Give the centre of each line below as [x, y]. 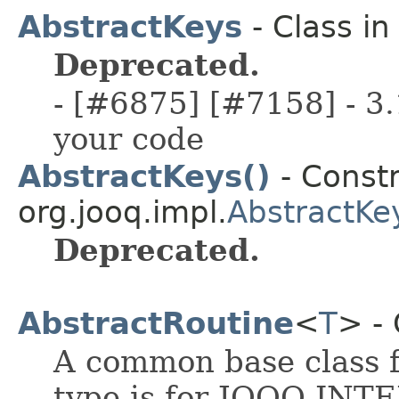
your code [129, 138]
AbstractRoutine [156, 323]
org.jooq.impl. [122, 212]
